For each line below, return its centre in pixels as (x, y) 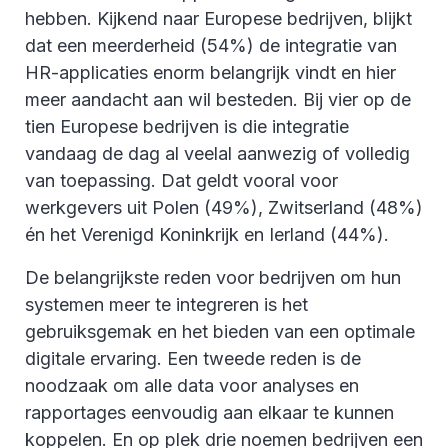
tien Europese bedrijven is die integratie (187, 126)
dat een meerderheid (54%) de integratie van (211, 45)
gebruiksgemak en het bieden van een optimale (220, 331)
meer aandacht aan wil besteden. (164, 99)
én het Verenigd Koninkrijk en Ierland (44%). (207, 234)
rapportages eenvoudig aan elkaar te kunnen (209, 412)
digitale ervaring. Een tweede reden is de (193, 358)
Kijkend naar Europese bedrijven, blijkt (254, 18)
